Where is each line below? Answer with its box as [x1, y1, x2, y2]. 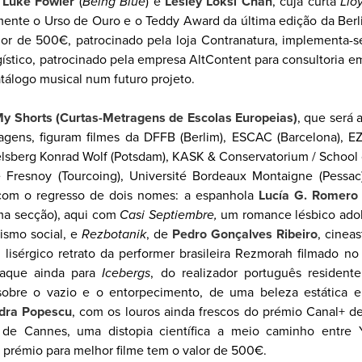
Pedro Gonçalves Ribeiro [172, 226, 318, 242]
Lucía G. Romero [258, 187, 358, 204]
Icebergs [102, 265, 151, 281]
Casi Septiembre [120, 207, 214, 223]
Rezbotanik [82, 226, 146, 242]
